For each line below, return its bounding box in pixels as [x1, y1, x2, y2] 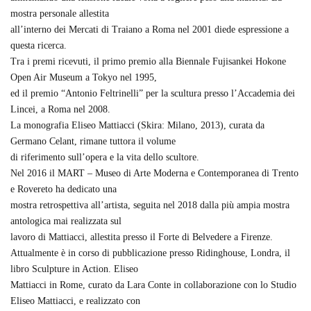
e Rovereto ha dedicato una [10, 184, 117, 194]
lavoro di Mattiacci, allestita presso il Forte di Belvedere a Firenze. [10, 232, 273, 242]
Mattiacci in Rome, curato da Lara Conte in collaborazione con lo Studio [10, 280, 296, 290]
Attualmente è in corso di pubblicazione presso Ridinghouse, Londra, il [10, 248, 290, 258]
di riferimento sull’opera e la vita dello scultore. [10, 152, 199, 162]
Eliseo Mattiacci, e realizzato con [10, 296, 140, 306]
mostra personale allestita [10, 8, 109, 19]
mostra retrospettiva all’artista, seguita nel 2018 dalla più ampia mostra [10, 200, 289, 210]
